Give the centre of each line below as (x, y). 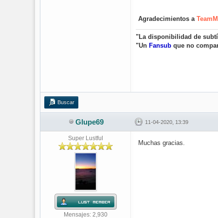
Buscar (66, 102)
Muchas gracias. (162, 143)
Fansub (160, 45)
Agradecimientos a (167, 19)
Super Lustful (85, 138)
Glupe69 (90, 122)
